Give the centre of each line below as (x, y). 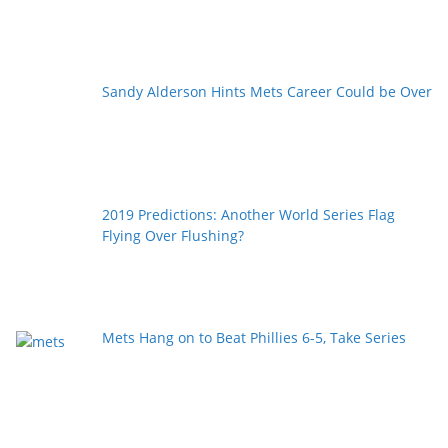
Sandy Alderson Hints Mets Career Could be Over (266, 92)
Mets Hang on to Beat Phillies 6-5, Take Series (253, 337)
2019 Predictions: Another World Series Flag (248, 214)
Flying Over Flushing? (172, 235)
